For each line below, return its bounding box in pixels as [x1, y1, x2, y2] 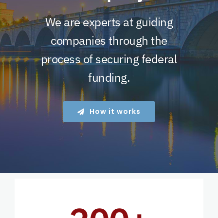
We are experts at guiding [45, 14, 173, 30]
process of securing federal [40, 51, 178, 67]
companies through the [51, 33, 167, 49]
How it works [89, 107, 141, 117]
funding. [88, 70, 130, 86]
